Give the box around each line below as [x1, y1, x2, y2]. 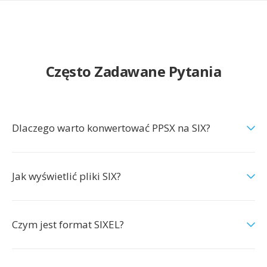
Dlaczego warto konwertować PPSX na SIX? [12, 121, 210, 135]
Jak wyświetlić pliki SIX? [12, 169, 121, 183]
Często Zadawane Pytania [45, 61, 222, 81]
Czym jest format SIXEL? [12, 218, 124, 231]
